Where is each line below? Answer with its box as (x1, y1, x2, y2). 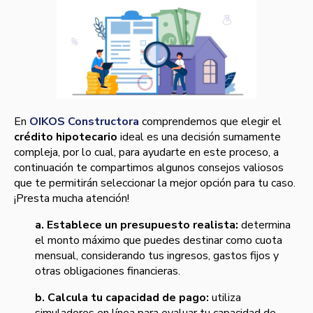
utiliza (209, 290, 241, 306)
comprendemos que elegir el (139, 114, 282, 130)
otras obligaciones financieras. (35, 263, 183, 279)
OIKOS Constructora (29, 114, 139, 130)
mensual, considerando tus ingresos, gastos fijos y (35, 248, 279, 264)
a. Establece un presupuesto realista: (35, 217, 238, 233)
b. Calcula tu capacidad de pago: (35, 290, 209, 306)
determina (238, 217, 291, 233)
